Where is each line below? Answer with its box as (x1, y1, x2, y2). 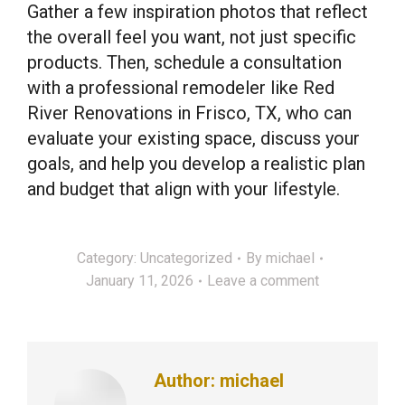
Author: (154, 370, 215, 391)
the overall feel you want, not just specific (27, 26, 356, 48)
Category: (77, 250, 140, 267)
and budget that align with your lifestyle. (27, 178, 340, 200)
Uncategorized (140, 250, 232, 267)
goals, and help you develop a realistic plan (27, 153, 365, 174)
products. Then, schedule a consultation (27, 52, 342, 73)
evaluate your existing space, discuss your (27, 127, 360, 149)
